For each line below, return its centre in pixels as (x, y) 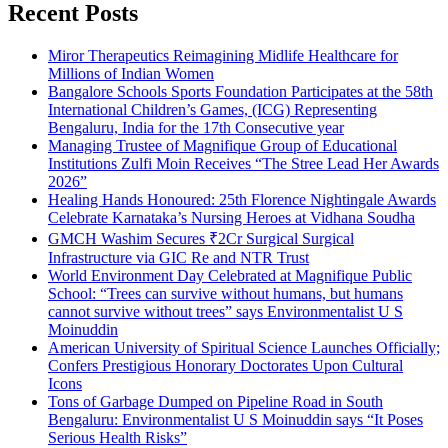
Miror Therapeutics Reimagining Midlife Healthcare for (223, 55)
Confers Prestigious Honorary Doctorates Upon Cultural (225, 365)
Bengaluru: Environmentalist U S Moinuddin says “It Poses (235, 419)
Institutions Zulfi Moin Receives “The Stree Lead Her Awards (243, 163)
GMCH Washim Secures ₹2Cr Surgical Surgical (201, 238)
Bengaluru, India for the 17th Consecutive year (196, 127)
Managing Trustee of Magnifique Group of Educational (222, 145)
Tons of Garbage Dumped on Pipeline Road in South (215, 401)
